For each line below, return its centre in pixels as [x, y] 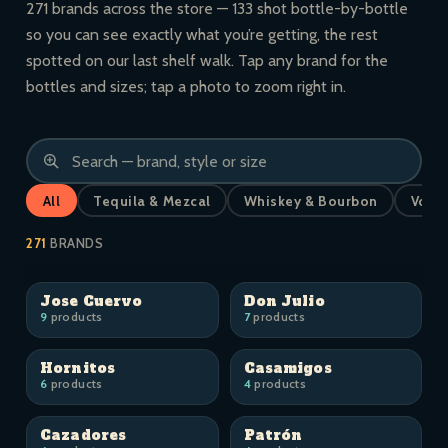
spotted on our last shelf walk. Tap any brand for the [207, 60]
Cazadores [83, 435]
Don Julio [284, 301]
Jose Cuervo [91, 301]
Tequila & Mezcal [152, 200]
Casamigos [287, 368]
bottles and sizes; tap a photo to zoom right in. [186, 86]
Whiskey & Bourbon [310, 200]
